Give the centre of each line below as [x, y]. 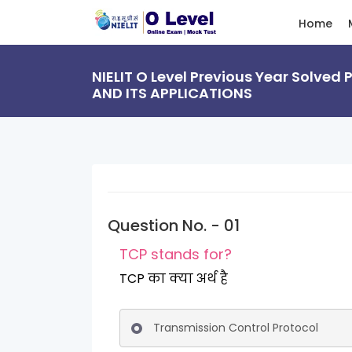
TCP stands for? [176, 254]
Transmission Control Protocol [236, 328]
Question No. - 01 [174, 225]
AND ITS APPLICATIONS [172, 93]
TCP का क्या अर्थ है [198, 279]
